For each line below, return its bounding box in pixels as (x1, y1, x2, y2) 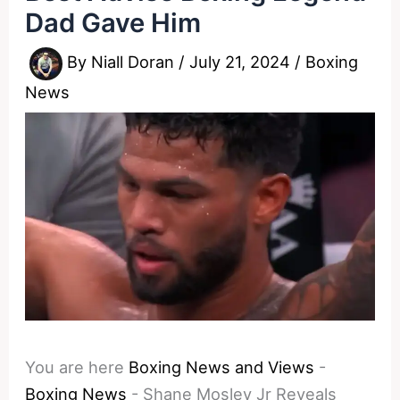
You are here (25, 356, 125, 377)
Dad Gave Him (25, 6, 202, 38)
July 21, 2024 (189, 52, 296, 72)
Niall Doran (91, 52, 179, 72)
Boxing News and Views (129, 356, 315, 377)
